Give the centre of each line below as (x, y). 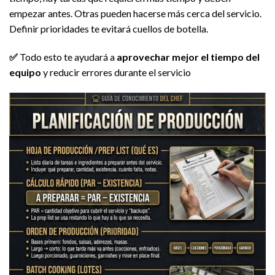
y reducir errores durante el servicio (116, 72)
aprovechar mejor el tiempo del (188, 57)
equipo (25, 72)
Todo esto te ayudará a (67, 57)
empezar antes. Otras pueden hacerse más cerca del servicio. (135, 14)
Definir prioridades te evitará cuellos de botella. (109, 29)
